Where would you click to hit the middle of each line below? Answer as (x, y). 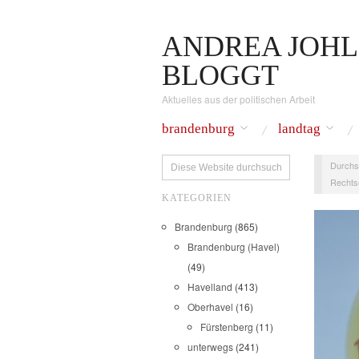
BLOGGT (220, 75)
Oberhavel (210, 307)
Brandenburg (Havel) (234, 246)
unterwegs (210, 347)
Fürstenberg (227, 327)
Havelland (210, 286)
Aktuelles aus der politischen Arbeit (238, 99)
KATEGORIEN (197, 198)
